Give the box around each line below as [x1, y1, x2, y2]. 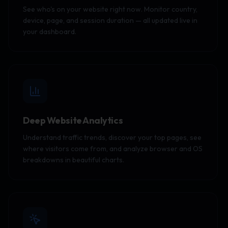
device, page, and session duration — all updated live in [23, 16, 197, 25]
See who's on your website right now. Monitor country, [23, 5, 197, 14]
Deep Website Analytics [23, 115, 123, 126]
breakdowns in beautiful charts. [23, 155, 124, 164]
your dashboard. [23, 27, 76, 36]
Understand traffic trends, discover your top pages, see [23, 133, 202, 142]
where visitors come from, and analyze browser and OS [23, 144, 203, 153]
